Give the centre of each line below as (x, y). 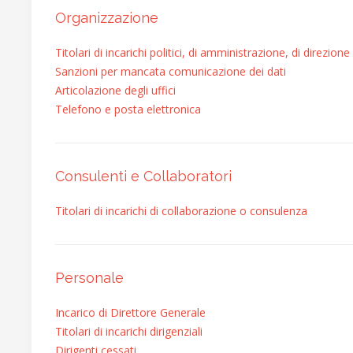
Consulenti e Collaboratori (143, 176)
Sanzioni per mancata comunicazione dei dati (171, 71)
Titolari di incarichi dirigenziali (129, 331)
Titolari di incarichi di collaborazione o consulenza (181, 211)
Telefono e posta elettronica (128, 109)
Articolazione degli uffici (115, 90)
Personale (89, 278)
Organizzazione (107, 18)
